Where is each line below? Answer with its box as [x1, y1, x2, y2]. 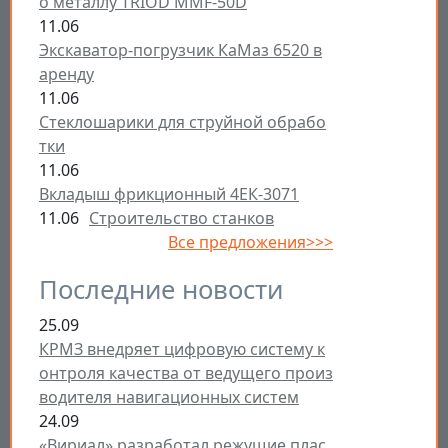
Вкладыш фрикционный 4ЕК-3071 [39, 183, 299, 206]
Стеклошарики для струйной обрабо [39, 111, 326, 134]
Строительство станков [89, 207, 274, 230]
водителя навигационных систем [39, 386, 299, 409]
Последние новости [39, 272, 283, 308]
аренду [39, 63, 94, 86]
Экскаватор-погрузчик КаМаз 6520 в [39, 39, 322, 62]
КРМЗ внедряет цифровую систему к [39, 338, 325, 361]
